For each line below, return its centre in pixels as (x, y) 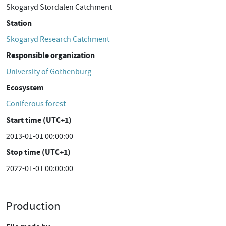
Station (19, 23)
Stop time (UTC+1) (38, 152)
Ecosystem (25, 88)
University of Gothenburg (49, 72)
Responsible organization (50, 55)
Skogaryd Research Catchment (58, 39)
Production (33, 206)
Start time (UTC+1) (39, 120)
